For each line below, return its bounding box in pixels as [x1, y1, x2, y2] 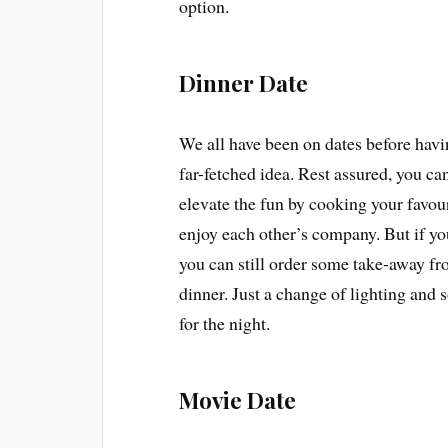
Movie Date [179, 385, 297, 416]
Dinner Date [179, 67, 309, 98]
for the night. [179, 311, 271, 336]
